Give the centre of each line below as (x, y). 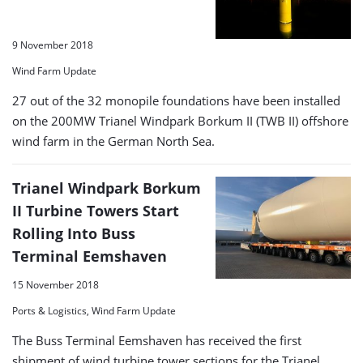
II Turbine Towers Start (96, 211)
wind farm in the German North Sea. (113, 141)
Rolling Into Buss (74, 234)
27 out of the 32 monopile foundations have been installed (176, 101)
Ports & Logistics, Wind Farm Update (94, 311)
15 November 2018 (56, 285)
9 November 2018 (53, 45)
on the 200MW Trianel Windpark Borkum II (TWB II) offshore (180, 121)
